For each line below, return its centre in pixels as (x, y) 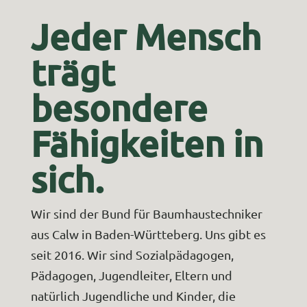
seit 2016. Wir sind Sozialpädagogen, (132, 255)
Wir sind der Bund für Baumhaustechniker (146, 213)
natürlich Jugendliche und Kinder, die (133, 296)
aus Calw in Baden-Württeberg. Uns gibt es (148, 234)
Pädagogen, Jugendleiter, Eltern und (131, 275)
